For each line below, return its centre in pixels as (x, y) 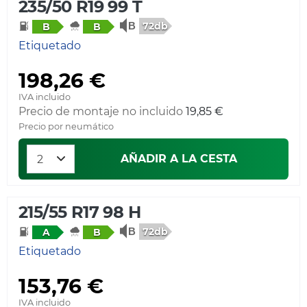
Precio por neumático (66, 126)
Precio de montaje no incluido (101, 111)
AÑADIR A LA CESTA (179, 158)
